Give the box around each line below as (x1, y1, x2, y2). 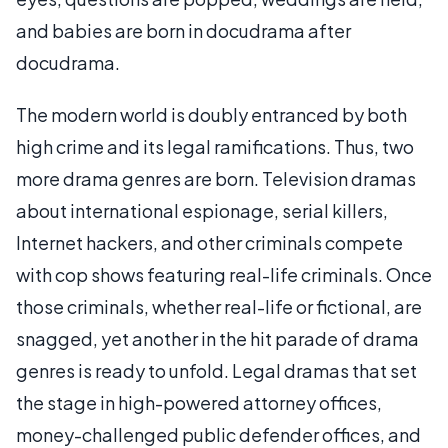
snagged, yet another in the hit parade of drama (16, 326, 419, 350)
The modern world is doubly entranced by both (16, 102, 407, 126)
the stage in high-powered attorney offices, (16, 390, 382, 414)
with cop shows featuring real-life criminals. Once (16, 262, 432, 286)
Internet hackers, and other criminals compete (16, 230, 403, 254)
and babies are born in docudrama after (16, 18, 351, 42)
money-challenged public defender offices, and (16, 422, 421, 446)
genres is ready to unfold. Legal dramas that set (16, 358, 417, 382)
